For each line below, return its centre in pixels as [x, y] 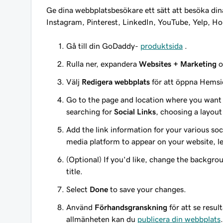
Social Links [135, 111]
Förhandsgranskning [131, 207]
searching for [90, 111]
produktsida [162, 46]
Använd [80, 207]
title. [74, 171]
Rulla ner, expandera [103, 64]
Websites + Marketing [178, 64]
